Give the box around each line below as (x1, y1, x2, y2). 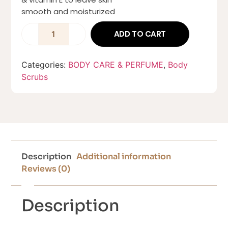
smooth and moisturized (21, 6, 116, 17)
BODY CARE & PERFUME (68, 60, 164, 70)
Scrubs (21, 72, 48, 82)
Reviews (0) (21, 163, 71, 175)
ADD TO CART (113, 28, 166, 40)
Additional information (76, 151, 172, 162)
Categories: (21, 60, 69, 70)
